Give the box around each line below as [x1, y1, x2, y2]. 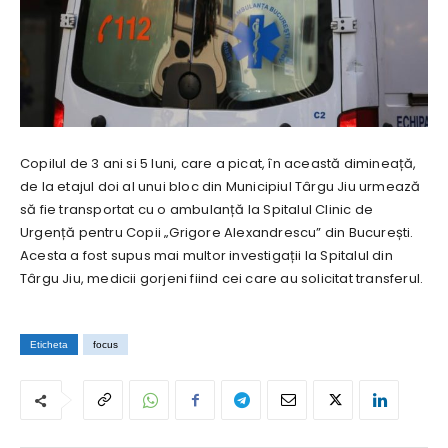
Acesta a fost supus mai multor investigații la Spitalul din [20, 246, 393, 266]
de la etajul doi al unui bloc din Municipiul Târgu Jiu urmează [20, 177, 421, 197]
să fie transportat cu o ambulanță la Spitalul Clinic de [20, 200, 373, 220]
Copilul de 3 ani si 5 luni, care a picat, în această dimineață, [20, 154, 417, 174]
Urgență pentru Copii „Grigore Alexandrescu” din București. [20, 223, 417, 243]
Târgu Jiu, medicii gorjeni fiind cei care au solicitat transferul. [20, 269, 424, 289]
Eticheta [30, 339, 68, 351]
